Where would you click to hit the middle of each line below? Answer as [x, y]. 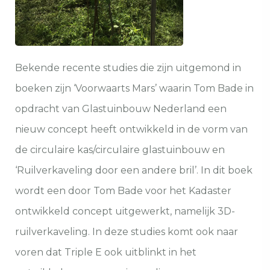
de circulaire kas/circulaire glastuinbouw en [120, 150]
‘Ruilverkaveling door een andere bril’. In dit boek [134, 171]
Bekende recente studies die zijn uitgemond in [128, 68]
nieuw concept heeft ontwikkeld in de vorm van [131, 130]
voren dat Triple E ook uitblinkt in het [106, 253]
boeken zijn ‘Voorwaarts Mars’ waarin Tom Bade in [134, 89]
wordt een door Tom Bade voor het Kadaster [123, 191]
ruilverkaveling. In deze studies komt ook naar [127, 232]
